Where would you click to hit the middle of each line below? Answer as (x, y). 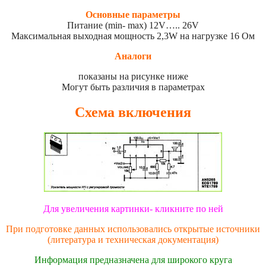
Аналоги (133, 56)
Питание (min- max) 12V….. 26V (133, 26)
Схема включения (133, 113)
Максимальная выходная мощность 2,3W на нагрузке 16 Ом (133, 36)
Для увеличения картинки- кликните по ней (133, 209)
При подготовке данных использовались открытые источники (133, 229)
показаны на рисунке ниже (133, 77)
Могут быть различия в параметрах (133, 87)
